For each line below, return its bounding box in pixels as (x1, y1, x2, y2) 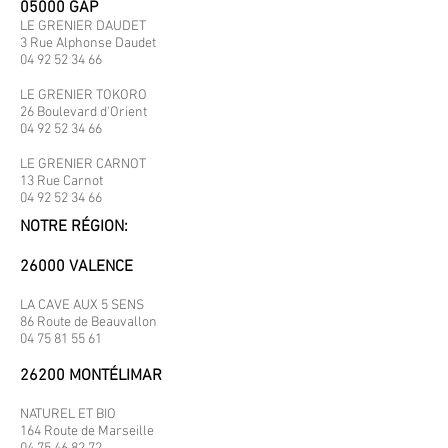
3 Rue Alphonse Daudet (20, 35, 156, 52)
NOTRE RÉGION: (20, 217, 128, 237)
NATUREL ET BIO (20, 406, 116, 423)
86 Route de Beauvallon (20, 314, 157, 331)
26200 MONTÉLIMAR (20, 366, 162, 386)
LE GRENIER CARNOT (20, 156, 146, 173)
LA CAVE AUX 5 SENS (20, 297, 144, 314)
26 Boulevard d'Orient (20, 104, 147, 121)
